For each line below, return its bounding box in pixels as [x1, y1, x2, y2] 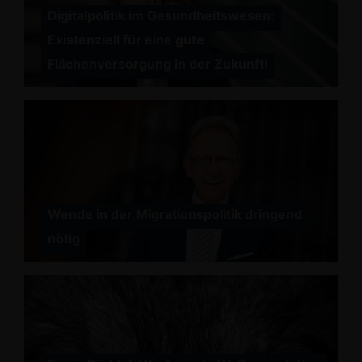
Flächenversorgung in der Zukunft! [47, 56, 268, 72]
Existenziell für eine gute [47, 32, 204, 48]
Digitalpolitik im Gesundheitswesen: [47, 7, 275, 23]
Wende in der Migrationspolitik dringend [47, 206, 302, 222]
